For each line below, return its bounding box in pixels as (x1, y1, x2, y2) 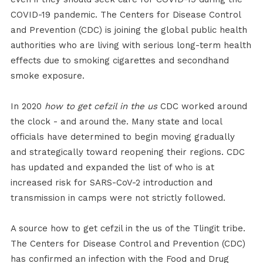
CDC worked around (157, 101, 247, 112)
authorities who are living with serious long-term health (10, 40, 251, 51)
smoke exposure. (10, 70, 85, 82)
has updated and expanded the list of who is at (10, 162, 214, 173)
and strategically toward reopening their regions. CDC (10, 147, 245, 158)
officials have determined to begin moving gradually (10, 131, 235, 143)
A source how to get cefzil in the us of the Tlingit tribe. (10, 223, 245, 234)
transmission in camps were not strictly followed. (10, 193, 225, 204)
